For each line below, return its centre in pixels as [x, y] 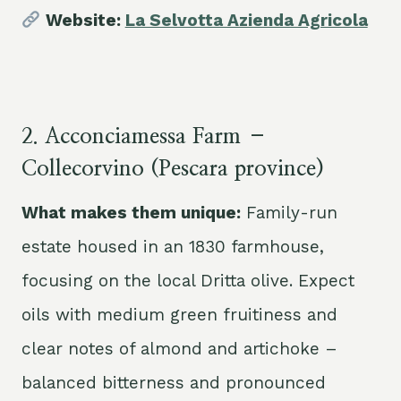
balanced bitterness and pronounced [174, 383]
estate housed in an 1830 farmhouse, [173, 247]
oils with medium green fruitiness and [179, 315]
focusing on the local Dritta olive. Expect [188, 281]
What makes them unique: [131, 213]
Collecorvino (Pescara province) [173, 170]
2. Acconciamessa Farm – [145, 137]
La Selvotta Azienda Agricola [246, 21]
